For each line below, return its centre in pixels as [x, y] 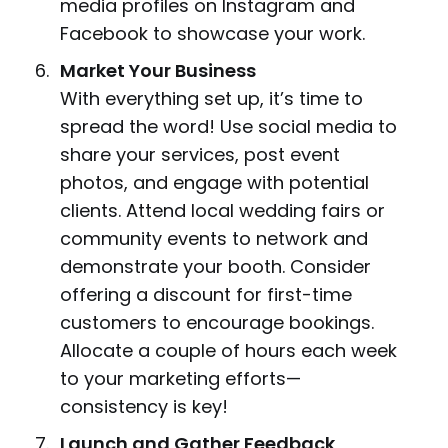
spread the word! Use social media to [228, 127]
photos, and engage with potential [214, 183]
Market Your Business [157, 71]
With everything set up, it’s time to [211, 99]
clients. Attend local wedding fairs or [222, 211]
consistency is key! [143, 407]
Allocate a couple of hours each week [228, 351]
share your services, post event [199, 155]
